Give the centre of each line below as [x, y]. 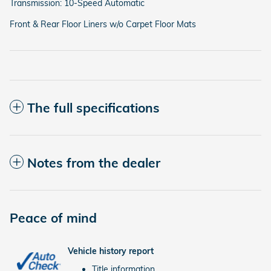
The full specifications [93, 107]
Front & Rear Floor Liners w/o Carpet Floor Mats [103, 24]
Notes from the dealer [94, 162]
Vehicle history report [111, 251]
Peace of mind [53, 217]
